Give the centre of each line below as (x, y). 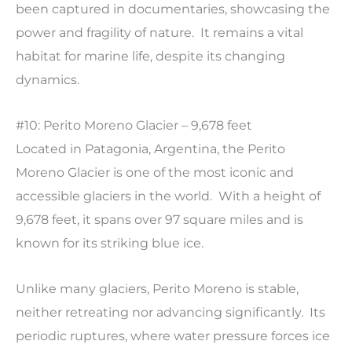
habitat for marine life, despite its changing (150, 57)
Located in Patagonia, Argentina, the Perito (150, 149)
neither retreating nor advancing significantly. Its (170, 313)
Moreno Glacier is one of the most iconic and (155, 173)
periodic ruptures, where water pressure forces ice (173, 336)
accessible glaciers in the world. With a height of (168, 196)
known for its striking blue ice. (110, 244)
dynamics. (48, 80)
